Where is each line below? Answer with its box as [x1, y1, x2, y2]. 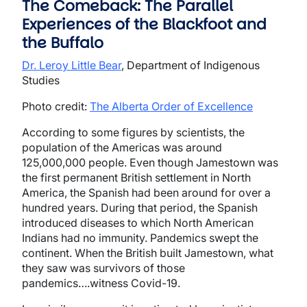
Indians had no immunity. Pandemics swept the [22, 231, 258, 245]
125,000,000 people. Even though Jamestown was [22, 156, 278, 169]
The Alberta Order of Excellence [90, 99, 253, 113]
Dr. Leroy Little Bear [22, 58, 121, 72]
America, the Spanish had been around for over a [22, 186, 271, 199]
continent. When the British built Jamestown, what [22, 246, 273, 260]
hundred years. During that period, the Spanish [22, 201, 258, 214]
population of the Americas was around [22, 140, 222, 154]
